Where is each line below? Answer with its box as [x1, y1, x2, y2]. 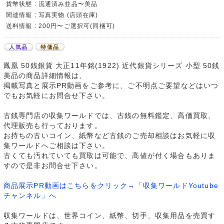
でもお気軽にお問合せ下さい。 [3, 91, 109, 100]
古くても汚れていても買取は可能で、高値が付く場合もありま [3, 151, 216, 160]
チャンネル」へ [3, 191, 56, 200]
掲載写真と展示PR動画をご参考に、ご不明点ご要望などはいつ [3, 81, 219, 90]
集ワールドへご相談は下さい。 [3, 141, 109, 150]
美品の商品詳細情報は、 [3, 71, 87, 80]
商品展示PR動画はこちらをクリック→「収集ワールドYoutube [3, 181, 218, 190]
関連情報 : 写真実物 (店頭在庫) [5, 11, 98, 18]
